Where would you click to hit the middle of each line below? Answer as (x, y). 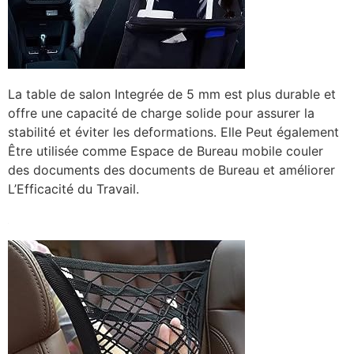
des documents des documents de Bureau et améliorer (171, 170)
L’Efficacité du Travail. (73, 189)
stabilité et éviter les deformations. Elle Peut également (173, 132)
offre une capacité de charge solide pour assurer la (161, 113)
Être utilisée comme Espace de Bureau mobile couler (166, 151)
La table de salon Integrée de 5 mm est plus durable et (172, 94)
